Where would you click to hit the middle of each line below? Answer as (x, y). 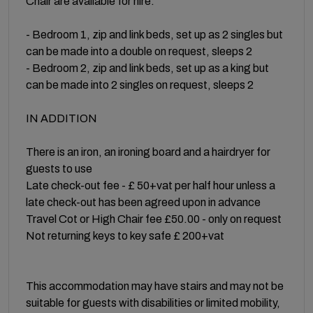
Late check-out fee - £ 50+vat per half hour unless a (151, 185)
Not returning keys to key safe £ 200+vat (125, 235)
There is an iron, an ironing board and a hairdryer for (148, 152)
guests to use (59, 168)
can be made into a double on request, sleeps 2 (139, 51)
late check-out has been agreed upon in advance (143, 202)
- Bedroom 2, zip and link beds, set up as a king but (147, 68)
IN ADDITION (61, 118)
